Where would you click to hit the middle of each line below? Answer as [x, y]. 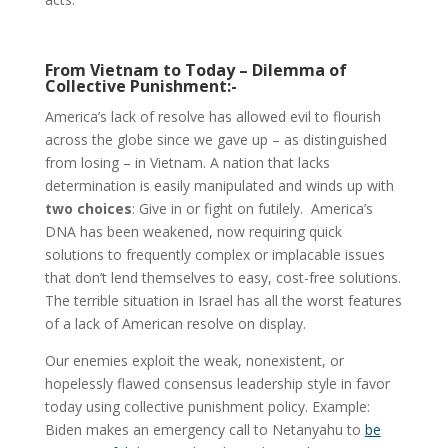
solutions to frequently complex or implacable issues [214, 254]
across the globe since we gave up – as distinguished [215, 139]
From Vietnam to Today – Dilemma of [195, 69]
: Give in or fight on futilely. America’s [252, 208]
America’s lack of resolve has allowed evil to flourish [212, 116]
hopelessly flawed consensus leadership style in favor [217, 383]
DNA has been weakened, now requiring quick [193, 231]
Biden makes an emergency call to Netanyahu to [204, 429]
